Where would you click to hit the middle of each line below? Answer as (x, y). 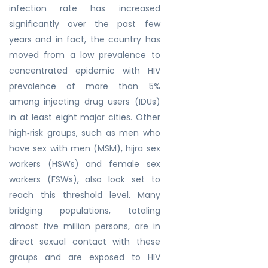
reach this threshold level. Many (85, 195)
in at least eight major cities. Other (85, 117)
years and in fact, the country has (85, 39)
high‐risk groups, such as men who (85, 133)
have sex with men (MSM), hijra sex (85, 148)
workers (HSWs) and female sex (85, 164)
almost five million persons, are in (85, 226)
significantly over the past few (85, 24)
